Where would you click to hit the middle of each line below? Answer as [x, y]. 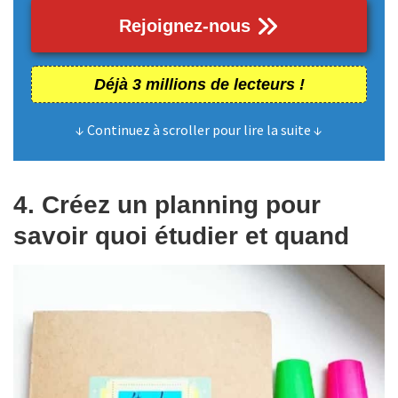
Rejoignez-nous [187, 25]
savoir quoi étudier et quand [181, 235]
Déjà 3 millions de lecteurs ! [199, 84]
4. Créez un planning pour [167, 204]
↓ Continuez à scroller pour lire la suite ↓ [199, 129]
